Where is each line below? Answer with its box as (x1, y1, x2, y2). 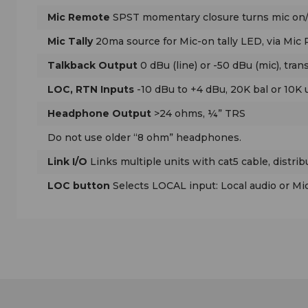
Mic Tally (47, 34, 93, 47)
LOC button (47, 179, 110, 192)
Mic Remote (47, 10, 110, 23)
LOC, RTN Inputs (47, 82, 134, 96)
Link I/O (47, 155, 87, 168)
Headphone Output (47, 107, 151, 120)
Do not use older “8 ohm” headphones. (47, 131, 241, 144)
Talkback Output (47, 58, 137, 71)
